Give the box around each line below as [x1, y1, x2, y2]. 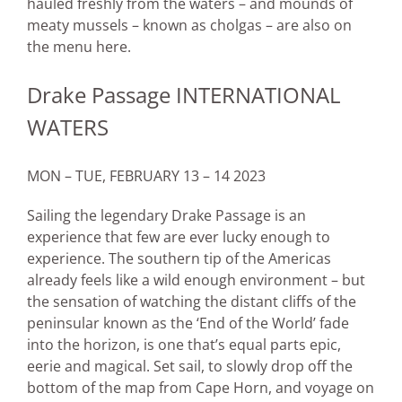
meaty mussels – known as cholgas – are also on [27, 15, 352, 36]
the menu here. [27, 37, 131, 57]
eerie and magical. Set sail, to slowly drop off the [27, 356, 353, 377]
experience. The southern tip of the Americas [27, 249, 331, 269]
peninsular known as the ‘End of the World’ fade [27, 313, 349, 334]
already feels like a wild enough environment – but [27, 270, 365, 291]
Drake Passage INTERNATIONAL [27, 80, 341, 110]
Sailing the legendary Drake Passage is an [27, 205, 306, 226]
